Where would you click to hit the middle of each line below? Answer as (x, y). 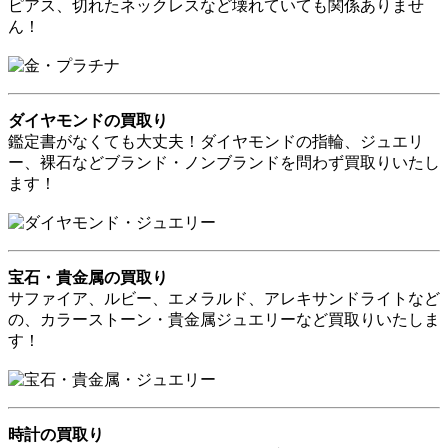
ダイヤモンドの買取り (88, 120)
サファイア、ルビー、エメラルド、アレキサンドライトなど (224, 298)
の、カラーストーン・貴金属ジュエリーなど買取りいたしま (224, 319)
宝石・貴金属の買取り (88, 277)
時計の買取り (56, 434)
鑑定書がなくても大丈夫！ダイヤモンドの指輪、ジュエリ (216, 141)
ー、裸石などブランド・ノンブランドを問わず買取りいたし (224, 162)
